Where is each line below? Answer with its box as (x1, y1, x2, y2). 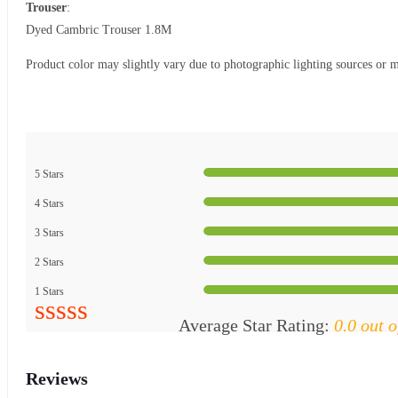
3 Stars (35, 226, 64, 239)
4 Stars (35, 196, 64, 210)
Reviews (26, 368, 88, 388)
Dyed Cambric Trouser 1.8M (26, 22, 171, 36)
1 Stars (35, 284, 64, 298)
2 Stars (35, 255, 64, 268)
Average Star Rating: (179, 314, 334, 335)
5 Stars (35, 167, 64, 180)
